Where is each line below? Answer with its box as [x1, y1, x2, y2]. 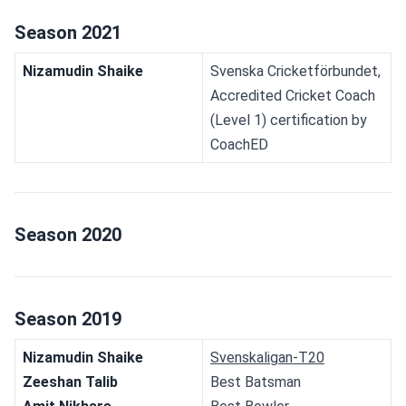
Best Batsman [210, 372, 301, 391]
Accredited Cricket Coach [210, 86, 375, 104]
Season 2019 [14, 307, 121, 330]
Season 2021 [14, 21, 121, 43]
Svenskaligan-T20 [210, 348, 324, 366]
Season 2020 [14, 223, 121, 246]
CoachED [210, 135, 268, 153]
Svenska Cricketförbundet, [210, 62, 381, 80]
